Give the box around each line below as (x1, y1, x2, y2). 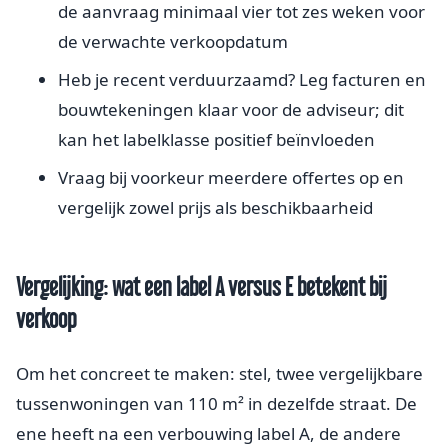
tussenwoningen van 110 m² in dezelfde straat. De (16, 391, 417, 415)
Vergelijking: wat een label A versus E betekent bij (16, 271, 387, 301)
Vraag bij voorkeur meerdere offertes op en (58, 165, 404, 189)
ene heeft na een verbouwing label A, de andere (16, 421, 401, 445)
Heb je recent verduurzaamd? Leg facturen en (58, 67, 426, 91)
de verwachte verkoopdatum (58, 29, 288, 53)
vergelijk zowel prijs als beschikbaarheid (58, 195, 373, 219)
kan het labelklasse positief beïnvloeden (58, 127, 375, 151)
